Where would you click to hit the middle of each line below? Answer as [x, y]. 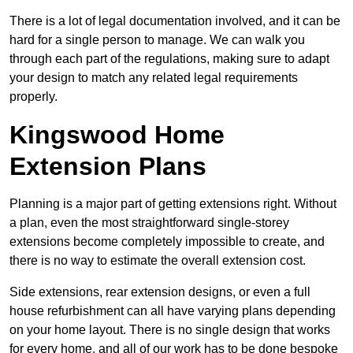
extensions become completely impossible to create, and [167, 242]
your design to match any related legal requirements [154, 78]
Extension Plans [108, 167]
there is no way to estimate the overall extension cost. [158, 261]
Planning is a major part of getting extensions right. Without [173, 204]
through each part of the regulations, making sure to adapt [169, 59]
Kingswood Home [117, 135]
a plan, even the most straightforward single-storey [149, 223]
